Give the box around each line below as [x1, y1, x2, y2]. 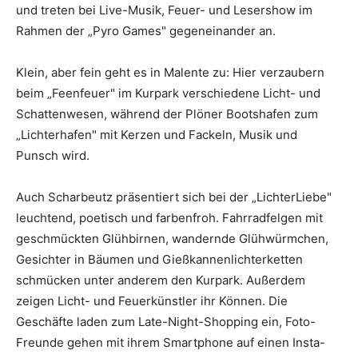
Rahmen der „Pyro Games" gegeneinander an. [16, 23, 276, 39]
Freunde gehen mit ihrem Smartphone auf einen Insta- [16, 335, 325, 351]
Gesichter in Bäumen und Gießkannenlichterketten [16, 252, 303, 268]
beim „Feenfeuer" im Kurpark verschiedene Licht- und [16, 86, 320, 101]
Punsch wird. [16, 148, 89, 164]
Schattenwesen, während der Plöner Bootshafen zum [16, 106, 318, 122]
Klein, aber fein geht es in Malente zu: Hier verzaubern [16, 65, 324, 81]
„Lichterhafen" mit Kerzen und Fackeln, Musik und [16, 127, 297, 143]
